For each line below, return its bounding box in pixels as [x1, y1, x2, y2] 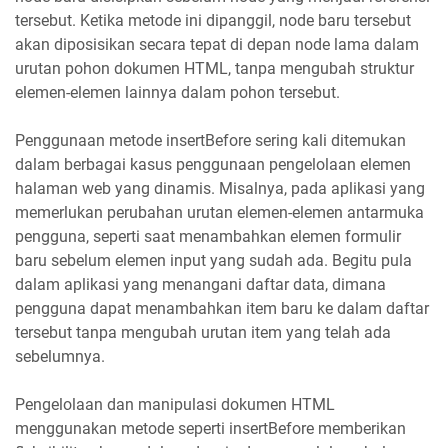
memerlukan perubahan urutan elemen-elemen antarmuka [15, 202, 424, 222]
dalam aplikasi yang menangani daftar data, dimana [15, 274, 386, 294]
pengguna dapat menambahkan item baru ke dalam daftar [15, 298, 429, 318]
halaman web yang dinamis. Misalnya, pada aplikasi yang [15, 178, 425, 198]
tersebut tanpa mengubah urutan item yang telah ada [15, 322, 391, 342]
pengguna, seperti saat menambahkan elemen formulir [15, 226, 401, 246]
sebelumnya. [15, 346, 105, 366]
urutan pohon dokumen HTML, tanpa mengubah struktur [15, 58, 414, 78]
